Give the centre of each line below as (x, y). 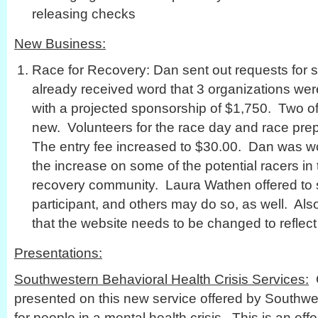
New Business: (60, 43)
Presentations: (58, 253)
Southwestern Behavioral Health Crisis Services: (161, 279)
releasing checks (84, 13)
